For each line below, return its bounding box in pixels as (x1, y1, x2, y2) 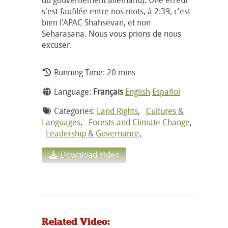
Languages (42, 116, 80, 128)
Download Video (59, 149, 120, 160)
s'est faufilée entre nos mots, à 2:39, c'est (42, 5, 190, 17)
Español (152, 85, 180, 97)
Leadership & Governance (46, 127, 139, 139)
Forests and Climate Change (89, 116, 190, 128)
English (125, 85, 150, 97)
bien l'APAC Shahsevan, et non (42, 16, 151, 28)
